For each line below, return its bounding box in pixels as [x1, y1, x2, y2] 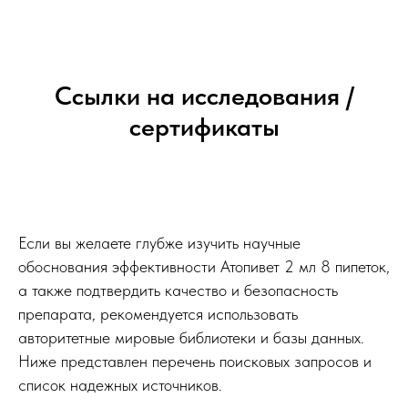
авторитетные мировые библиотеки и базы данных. [18, 328, 364, 348]
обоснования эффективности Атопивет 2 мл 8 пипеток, [18, 257, 390, 277]
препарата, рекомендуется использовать [18, 304, 298, 324]
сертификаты [128, 111, 280, 143]
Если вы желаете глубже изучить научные [18, 233, 301, 253]
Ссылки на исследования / [54, 80, 354, 112]
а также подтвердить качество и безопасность [18, 280, 338, 301]
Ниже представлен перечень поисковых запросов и [18, 352, 372, 372]
